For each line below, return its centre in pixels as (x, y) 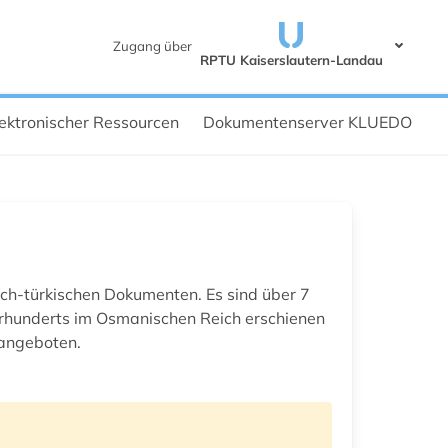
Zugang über (152, 45)
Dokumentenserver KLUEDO (307, 121)
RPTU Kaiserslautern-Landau (291, 59)
